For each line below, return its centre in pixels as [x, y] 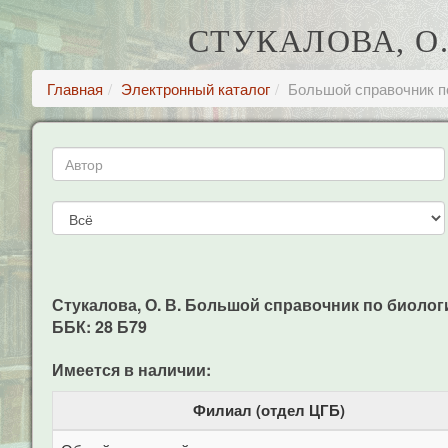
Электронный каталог [195, 88]
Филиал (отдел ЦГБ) [269, 410]
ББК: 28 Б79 [99, 326]
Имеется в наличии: [131, 369]
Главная [75, 88]
